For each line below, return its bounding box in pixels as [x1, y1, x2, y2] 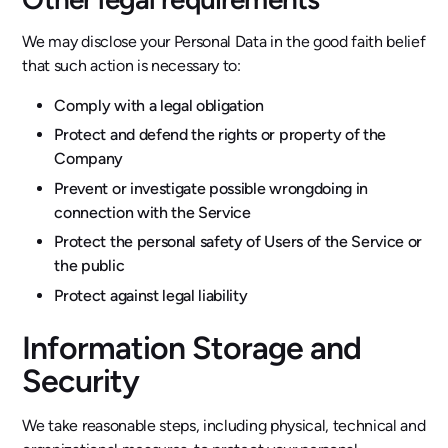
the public [54, 256, 125, 276]
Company [54, 149, 124, 169]
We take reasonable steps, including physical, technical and [22, 415, 426, 435]
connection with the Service [54, 202, 251, 222]
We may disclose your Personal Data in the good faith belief [22, 31, 426, 51]
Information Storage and [22, 328, 362, 367]
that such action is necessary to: [22, 55, 241, 75]
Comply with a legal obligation [54, 95, 264, 115]
